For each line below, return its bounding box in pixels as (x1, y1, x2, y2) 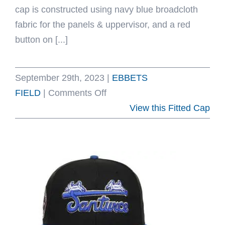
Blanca (106, 118, 134, 128)
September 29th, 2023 (15, 73, 104, 83)
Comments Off (48, 88, 106, 98)
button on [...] (15, 35, 68, 45)
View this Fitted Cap (130, 103, 210, 113)
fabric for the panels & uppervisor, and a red (15, 20, 190, 30)
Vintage (106, 148, 137, 158)
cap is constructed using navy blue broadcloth (15, 5, 198, 15)
